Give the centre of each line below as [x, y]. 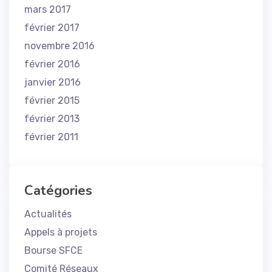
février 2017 [52, 28]
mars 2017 [48, 9]
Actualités [48, 214]
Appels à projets [61, 232]
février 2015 [52, 100]
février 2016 [52, 64]
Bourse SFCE [53, 250]
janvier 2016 [53, 82]
